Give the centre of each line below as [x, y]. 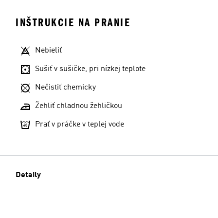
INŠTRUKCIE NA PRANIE [73, 23]
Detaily [28, 175]
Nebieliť [48, 51]
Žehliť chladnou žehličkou [79, 106]
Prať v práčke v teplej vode [80, 125]
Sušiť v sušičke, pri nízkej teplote [90, 69]
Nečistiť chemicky [65, 88]
